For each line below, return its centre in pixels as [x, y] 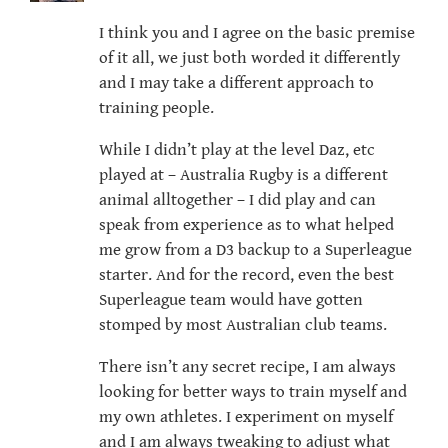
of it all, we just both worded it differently [249, 58]
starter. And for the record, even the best [246, 275]
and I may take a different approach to [236, 83]
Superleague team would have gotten [231, 300]
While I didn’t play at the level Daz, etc [237, 150]
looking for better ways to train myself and [253, 392]
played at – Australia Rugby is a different [243, 175]
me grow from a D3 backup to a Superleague [255, 250]
